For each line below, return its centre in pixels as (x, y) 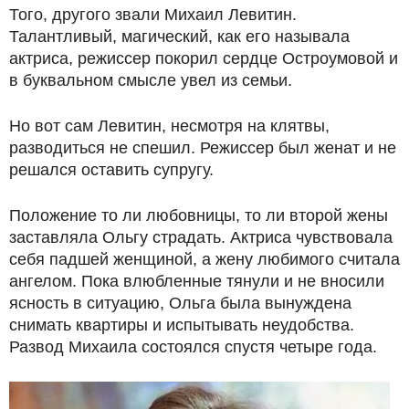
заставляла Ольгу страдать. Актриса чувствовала (201, 238)
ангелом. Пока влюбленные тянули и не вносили (197, 282)
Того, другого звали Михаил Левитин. (153, 15)
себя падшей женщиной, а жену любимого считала (204, 260)
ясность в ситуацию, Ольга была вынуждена (180, 304)
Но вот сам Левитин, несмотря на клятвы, (169, 126)
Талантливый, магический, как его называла (179, 37)
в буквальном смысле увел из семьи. (151, 81)
